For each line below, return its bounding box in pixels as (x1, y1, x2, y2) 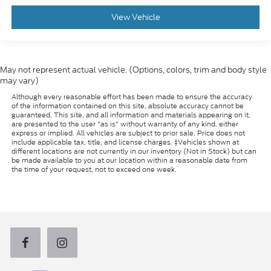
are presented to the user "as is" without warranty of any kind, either (11, 119, 238, 129)
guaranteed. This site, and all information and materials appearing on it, (11, 109, 250, 120)
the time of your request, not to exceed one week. (11, 164, 177, 174)
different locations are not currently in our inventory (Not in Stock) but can (11, 146, 256, 156)
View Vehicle (111, 11, 160, 24)
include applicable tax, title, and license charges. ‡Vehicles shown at (11, 137, 239, 147)
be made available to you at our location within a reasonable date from (11, 155, 247, 165)
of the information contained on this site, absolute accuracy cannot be (11, 100, 244, 111)
